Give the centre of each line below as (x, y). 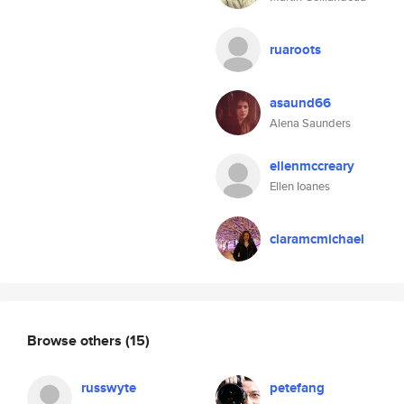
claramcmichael (317, 239)
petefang (297, 388)
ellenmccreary (312, 166)
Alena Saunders (310, 123)
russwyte (109, 388)
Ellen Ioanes (300, 186)
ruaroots (295, 50)
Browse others (76, 340)
